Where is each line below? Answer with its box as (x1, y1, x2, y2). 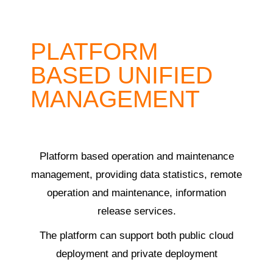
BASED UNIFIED (30, 62, 213, 89)
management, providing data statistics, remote (31, 169, 242, 181)
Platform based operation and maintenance (39, 151, 234, 163)
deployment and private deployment (55, 248, 218, 260)
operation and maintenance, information (47, 187, 226, 199)
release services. (97, 205, 176, 218)
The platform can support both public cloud (40, 230, 233, 242)
